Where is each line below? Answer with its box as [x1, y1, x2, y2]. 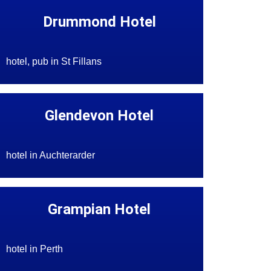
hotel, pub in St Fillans [6, 56, 102, 67]
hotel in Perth [6, 244, 64, 255]
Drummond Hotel [42, 13, 156, 31]
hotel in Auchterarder [6, 150, 96, 161]
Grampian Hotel [48, 201, 151, 218]
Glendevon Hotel [45, 107, 154, 125]
